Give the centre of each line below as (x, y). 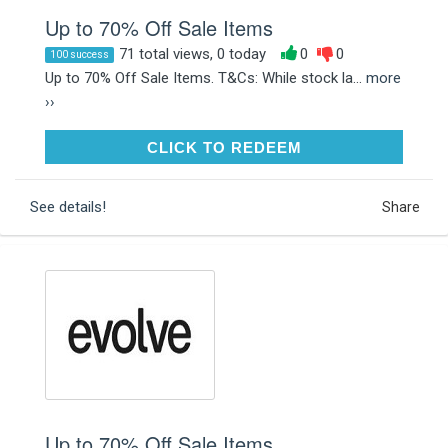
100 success (79, 54)
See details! (68, 206)
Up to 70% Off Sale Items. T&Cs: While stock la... (205, 77)
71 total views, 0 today (192, 53)
